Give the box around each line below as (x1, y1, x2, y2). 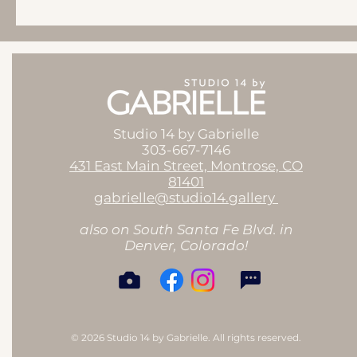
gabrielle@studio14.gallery (94, 190, 279, 206)
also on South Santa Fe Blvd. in (79, 222, 293, 237)
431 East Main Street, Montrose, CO (69, 158, 304, 174)
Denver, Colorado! (124, 237, 249, 253)
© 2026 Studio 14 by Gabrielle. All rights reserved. (71, 331, 302, 343)
